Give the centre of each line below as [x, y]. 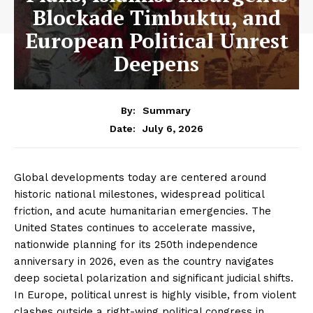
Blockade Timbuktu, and [156, 17]
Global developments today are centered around [140, 177]
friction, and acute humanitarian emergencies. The [143, 211]
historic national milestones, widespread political [139, 194]
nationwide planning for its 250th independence [136, 244]
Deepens [156, 64]
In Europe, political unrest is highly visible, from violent [155, 294]
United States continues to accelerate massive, [134, 227]
